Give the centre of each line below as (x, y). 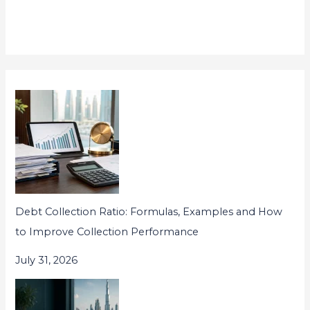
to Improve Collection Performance (107, 231)
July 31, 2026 (47, 260)
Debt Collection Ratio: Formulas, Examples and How (149, 211)
